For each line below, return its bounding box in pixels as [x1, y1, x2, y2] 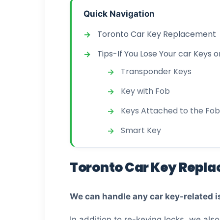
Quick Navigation [83, 8, 155, 19]
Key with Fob [121, 85, 170, 97]
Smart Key [121, 125, 161, 137]
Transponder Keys [121, 66, 192, 78]
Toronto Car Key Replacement [97, 28, 216, 40]
